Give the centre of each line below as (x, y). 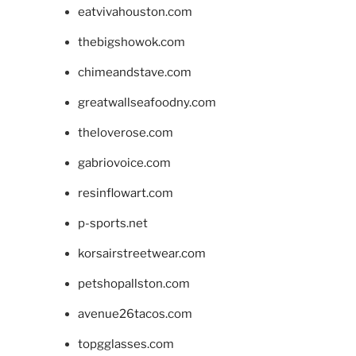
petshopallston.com (133, 284)
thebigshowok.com (131, 43)
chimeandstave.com (134, 73)
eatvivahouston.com (135, 12)
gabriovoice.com (124, 163)
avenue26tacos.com (135, 314)
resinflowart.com (125, 193)
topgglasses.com (126, 344)
